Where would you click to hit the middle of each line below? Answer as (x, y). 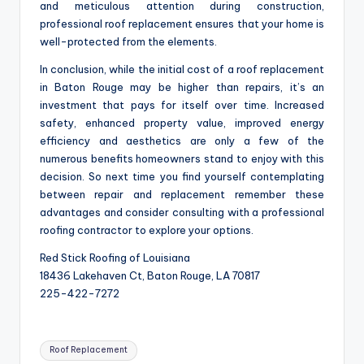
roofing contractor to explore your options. (147, 230)
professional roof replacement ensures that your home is (182, 24)
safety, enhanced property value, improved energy (182, 123)
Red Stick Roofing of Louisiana (115, 258)
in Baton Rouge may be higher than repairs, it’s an (182, 87)
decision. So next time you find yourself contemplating (182, 177)
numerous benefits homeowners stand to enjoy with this (182, 159)
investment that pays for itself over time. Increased (182, 105)
